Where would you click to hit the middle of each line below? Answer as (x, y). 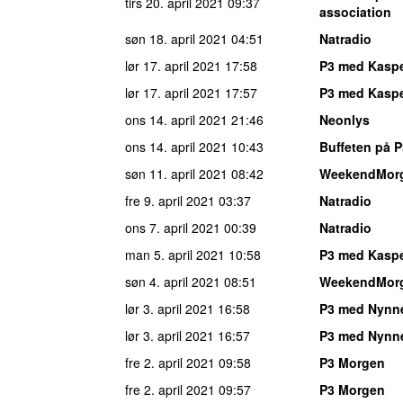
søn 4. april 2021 (173, 281)
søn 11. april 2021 (176, 173)
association (355, 11)
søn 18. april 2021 (176, 38)
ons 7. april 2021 (173, 227)
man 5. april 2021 (175, 254)
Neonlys (345, 119)
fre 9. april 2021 (170, 200)
